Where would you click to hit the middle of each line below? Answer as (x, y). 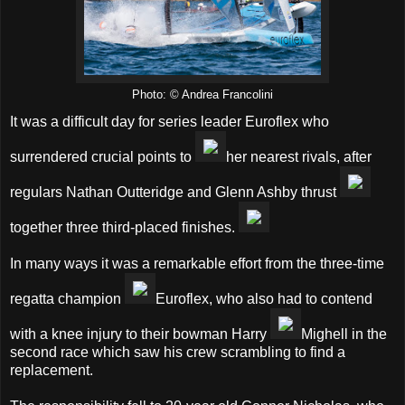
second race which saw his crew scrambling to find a (178, 353)
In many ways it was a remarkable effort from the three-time (197, 264)
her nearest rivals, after (299, 157)
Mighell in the (344, 334)
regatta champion (67, 299)
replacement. (52, 371)
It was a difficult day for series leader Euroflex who (170, 122)
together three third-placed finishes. (124, 228)
